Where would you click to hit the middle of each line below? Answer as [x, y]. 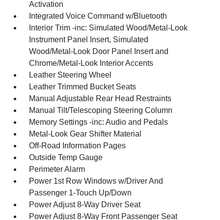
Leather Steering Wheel [70, 75]
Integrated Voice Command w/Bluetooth [98, 16]
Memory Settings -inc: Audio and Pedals [99, 122]
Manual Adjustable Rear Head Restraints [100, 98]
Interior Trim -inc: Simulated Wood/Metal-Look [109, 28]
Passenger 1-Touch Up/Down [81, 193]
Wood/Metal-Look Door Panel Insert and [99, 51]
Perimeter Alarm [57, 169]
